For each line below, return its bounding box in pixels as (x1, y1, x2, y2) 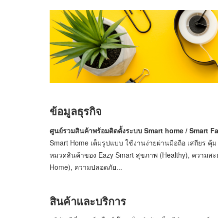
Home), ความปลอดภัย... (50, 162, 122, 172)
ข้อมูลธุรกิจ (50, 103, 102, 119)
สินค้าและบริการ (50, 193, 126, 209)
